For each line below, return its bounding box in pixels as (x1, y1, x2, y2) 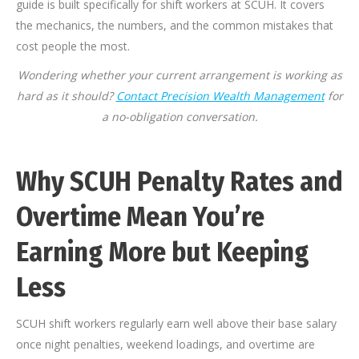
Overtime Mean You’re (16, 200, 264, 234)
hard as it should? (16, 88, 116, 104)
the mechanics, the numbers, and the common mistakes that (16, 18, 333, 34)
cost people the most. (16, 38, 130, 54)
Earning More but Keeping (16, 236, 309, 269)
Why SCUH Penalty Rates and (16, 165, 343, 199)
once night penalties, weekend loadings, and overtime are (16, 337, 315, 353)
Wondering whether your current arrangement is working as (17, 67, 342, 83)
